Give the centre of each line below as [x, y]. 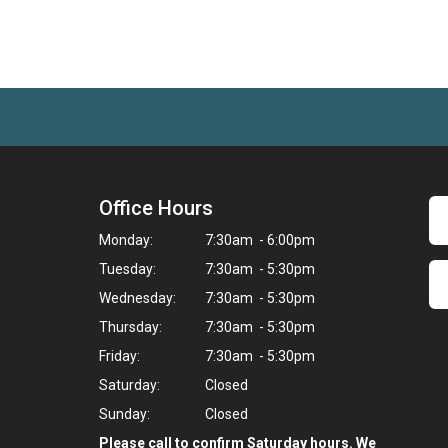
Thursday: [130, 326]
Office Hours [156, 207]
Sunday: [124, 413]
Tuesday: [127, 268]
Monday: [126, 239]
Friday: [119, 355]
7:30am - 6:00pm [258, 239]
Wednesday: [137, 297]
